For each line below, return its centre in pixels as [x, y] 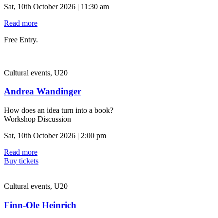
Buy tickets [21, 161]
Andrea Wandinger [43, 91]
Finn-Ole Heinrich [40, 205]
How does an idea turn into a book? [59, 110]
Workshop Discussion [37, 119]
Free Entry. [21, 39]
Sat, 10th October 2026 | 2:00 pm [55, 136]
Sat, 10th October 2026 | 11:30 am [56, 6]
